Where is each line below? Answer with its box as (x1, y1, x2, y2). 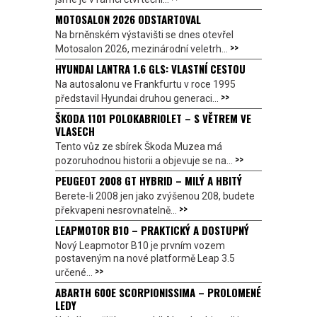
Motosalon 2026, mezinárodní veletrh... (55, 43, 230, 55)
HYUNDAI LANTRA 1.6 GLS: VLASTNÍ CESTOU (55, 61, 246, 77)
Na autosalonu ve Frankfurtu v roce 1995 (55, 79, 236, 91)
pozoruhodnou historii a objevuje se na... (55, 155, 235, 167)
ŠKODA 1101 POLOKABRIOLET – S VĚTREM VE (55, 110, 251, 127)
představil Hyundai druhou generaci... (55, 93, 221, 105)
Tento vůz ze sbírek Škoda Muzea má (55, 141, 222, 153)
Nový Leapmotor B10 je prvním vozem (55, 240, 225, 252)
